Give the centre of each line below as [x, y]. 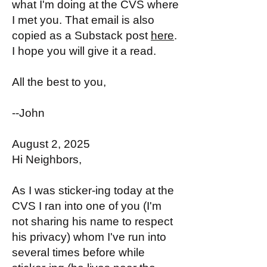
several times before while [78, 252]
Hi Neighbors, [47, 159]
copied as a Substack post [81, 35]
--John [28, 113]
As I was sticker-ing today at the [93, 190]
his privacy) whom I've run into [89, 237]
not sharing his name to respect [92, 221]
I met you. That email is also [83, 20]
